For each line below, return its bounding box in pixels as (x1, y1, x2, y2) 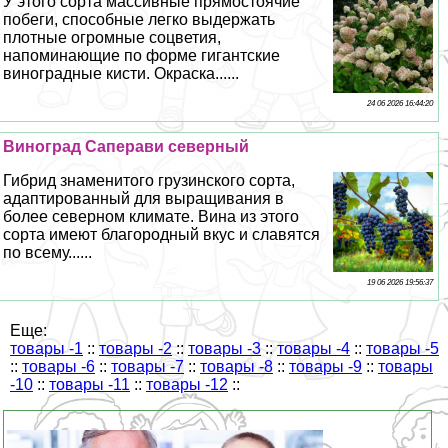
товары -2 (99, 339, 172, 357)
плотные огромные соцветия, (3, 28, 222, 46)
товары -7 (111, 357, 184, 375)
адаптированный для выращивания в (3, 189, 285, 207)
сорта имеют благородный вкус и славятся (3, 225, 321, 243)
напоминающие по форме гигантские (3, 46, 281, 64)
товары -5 (366, 339, 439, 357)
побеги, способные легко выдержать (3, 10, 276, 28)
